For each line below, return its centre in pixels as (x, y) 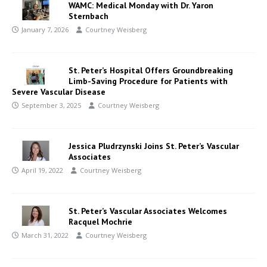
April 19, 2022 (42, 170)
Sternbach (89, 16)
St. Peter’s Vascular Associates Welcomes (148, 211)
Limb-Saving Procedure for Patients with (148, 81)
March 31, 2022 (45, 235)
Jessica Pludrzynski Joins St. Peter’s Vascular (154, 146)
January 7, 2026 (45, 29)
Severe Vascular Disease (59, 91)
